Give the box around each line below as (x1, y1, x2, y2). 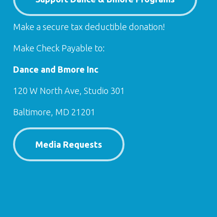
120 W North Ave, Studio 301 (13, 86, 125, 96)
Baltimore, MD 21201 (13, 107, 95, 117)
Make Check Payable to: (13, 43, 105, 53)
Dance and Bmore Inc (13, 64, 98, 75)
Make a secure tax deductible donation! (13, 22, 165, 32)
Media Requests (35, 139, 102, 150)
